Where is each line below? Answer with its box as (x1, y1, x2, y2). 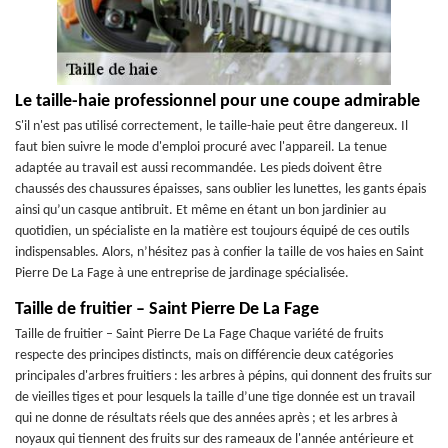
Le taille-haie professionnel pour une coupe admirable (15, 92, 420, 111)
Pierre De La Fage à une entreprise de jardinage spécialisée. (15, 266, 349, 281)
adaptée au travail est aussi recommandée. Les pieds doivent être (15, 161, 382, 176)
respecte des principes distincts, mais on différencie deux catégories (15, 348, 393, 363)
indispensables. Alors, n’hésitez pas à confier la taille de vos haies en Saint (15, 245, 424, 260)
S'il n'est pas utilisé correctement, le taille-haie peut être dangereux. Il (15, 119, 408, 134)
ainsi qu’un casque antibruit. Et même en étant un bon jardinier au (15, 203, 386, 218)
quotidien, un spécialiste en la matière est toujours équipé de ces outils (15, 224, 409, 239)
